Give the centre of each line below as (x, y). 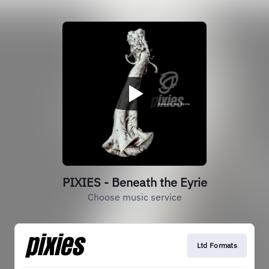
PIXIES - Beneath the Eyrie (134, 182)
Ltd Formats (217, 245)
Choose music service (134, 197)
